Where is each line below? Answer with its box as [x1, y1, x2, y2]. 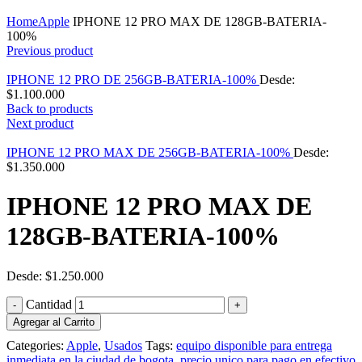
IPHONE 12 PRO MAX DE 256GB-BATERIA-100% [6, 145, 293, 159]
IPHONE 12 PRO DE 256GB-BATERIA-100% [6, 73, 259, 86]
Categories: [6, 338, 66, 352]
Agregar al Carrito [13, 315, 95, 328]
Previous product [6, 44, 93, 57]
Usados [104, 338, 142, 352]
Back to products [6, 102, 93, 116]
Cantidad [26, 297, 72, 311]
